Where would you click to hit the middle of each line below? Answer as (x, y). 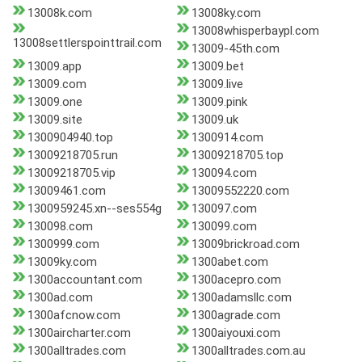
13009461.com (67, 191)
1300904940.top (70, 138)
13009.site (55, 120)
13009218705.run (73, 156)
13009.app (55, 67)
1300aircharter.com (79, 333)
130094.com (224, 173)
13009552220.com (240, 191)
